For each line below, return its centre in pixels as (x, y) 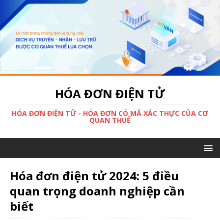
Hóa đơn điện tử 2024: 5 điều (94, 176)
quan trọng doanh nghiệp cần (97, 191)
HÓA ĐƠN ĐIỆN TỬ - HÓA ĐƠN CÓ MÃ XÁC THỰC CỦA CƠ (110, 113)
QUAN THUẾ (110, 120)
